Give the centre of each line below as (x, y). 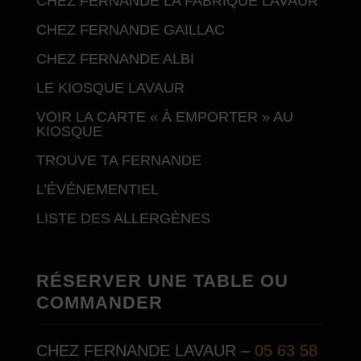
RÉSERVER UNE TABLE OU (162, 281)
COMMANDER (99, 303)
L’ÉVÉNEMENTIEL (97, 189)
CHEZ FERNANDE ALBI (115, 59)
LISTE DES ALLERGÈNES (123, 218)
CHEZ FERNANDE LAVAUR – (145, 351)
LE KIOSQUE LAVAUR (110, 88)
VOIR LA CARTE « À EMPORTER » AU (164, 117)
